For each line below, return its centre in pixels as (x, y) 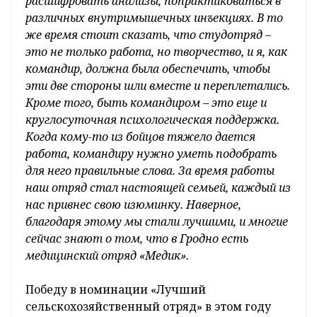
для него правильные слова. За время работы (150, 171)
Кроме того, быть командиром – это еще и (146, 103)
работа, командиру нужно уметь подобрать (151, 154)
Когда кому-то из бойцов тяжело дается (140, 137)
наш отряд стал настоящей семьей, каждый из (158, 188)
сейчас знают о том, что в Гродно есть (137, 239)
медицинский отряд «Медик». (109, 256)
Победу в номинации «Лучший (116, 290)
